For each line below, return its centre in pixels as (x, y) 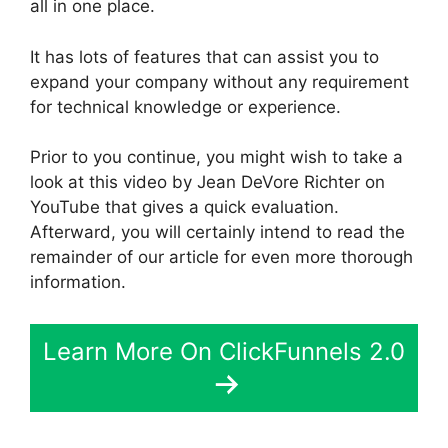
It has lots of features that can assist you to (204, 56)
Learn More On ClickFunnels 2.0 (224, 351)
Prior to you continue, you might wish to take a (216, 157)
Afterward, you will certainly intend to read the (217, 232)
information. (78, 282)
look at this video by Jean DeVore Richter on (207, 182)
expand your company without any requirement (219, 81)
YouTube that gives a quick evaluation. (184, 207)
